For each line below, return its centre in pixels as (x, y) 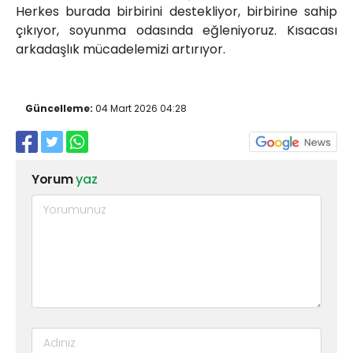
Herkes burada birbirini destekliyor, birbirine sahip (176, 12)
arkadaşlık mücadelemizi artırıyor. (124, 50)
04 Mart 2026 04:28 (140, 109)
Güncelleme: (59, 109)
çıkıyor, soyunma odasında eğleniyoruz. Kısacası (176, 31)
